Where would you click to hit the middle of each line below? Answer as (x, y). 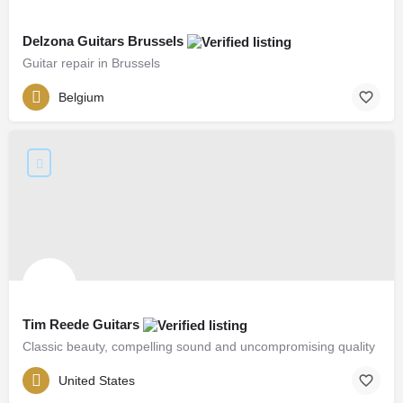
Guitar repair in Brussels (91, 63)
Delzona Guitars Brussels (105, 41)
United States (97, 380)
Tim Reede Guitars (83, 325)
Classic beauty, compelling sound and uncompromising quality (199, 347)
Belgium (81, 97)
